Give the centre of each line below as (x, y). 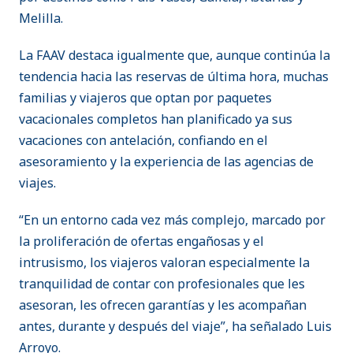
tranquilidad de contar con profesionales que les (162, 284)
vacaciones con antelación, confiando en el (143, 141)
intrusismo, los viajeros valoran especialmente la (164, 263)
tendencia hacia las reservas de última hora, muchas (174, 77)
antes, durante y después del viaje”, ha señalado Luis (175, 327)
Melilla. (41, 19)
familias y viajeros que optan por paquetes (145, 98)
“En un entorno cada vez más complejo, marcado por (172, 220)
